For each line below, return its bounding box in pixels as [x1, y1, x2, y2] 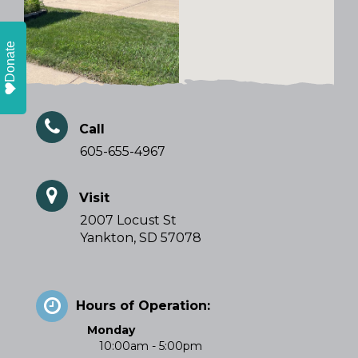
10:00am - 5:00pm [99, 339, 202, 354]
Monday [87, 323, 135, 338]
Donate [3, 40, 17, 82]
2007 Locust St [80, 213, 177, 229]
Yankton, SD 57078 [80, 230, 201, 246]
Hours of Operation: [76, 298, 210, 314]
